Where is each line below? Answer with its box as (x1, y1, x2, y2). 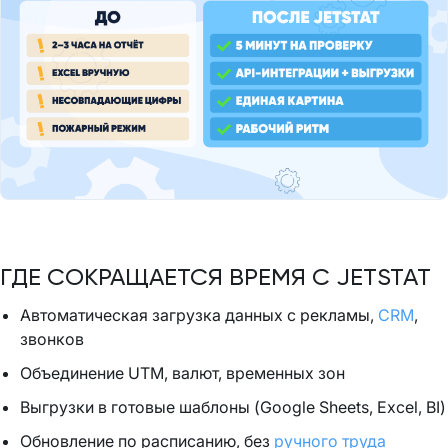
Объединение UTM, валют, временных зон (20, 363, 345, 384)
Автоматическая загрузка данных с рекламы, (20, 305, 378, 326)
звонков (20, 329, 84, 350)
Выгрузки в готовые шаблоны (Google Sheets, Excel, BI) (20, 397, 446, 418)
